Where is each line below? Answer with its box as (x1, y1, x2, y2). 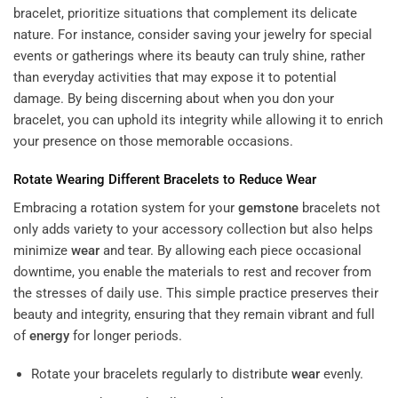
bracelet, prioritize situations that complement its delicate (13, 4, 357, 21)
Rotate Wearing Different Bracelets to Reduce (13, 171, 286, 188)
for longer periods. (69, 327, 182, 344)
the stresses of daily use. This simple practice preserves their (13, 284, 378, 301)
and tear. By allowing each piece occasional (99, 242, 362, 259)
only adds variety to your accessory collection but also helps (13, 220, 373, 237)
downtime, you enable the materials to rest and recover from (13, 263, 371, 280)
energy (29, 327, 69, 344)
